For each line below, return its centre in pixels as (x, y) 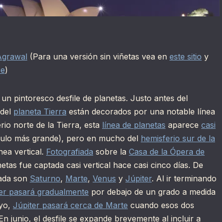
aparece (183, 125)
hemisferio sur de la (178, 139)
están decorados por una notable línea (141, 112)
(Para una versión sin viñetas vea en (98, 57)
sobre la (111, 152)
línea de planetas (134, 125)
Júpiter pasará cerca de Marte (70, 205)
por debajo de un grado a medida (152, 192)
